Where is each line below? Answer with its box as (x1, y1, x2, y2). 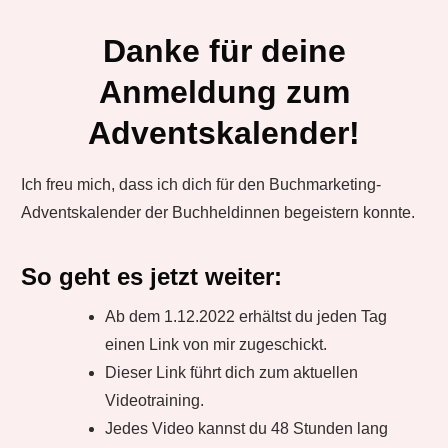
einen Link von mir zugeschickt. (105, 336, 327, 353)
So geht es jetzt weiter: (21, 263, 282, 290)
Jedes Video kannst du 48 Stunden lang (105, 420, 388, 437)
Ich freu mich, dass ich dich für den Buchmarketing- (21, 176, 381, 193)
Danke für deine (102, 33, 346, 69)
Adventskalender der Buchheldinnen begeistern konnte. (21, 204, 415, 221)
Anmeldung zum (98, 74, 350, 110)
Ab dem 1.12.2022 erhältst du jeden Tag (105, 308, 387, 325)
